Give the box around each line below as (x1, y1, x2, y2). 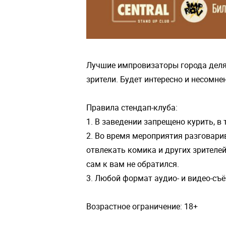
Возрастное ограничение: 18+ (86, 200, 198, 212)
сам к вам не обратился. (86, 158, 187, 169)
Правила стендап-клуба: (86, 101, 178, 113)
